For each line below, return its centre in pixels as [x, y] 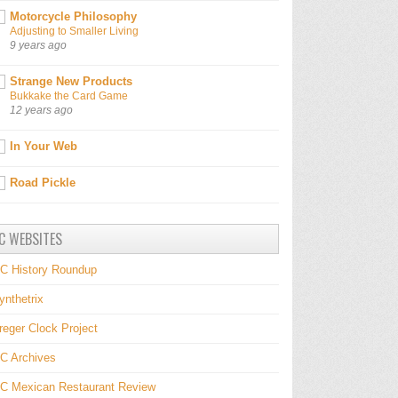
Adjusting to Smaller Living [74, 31]
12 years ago [41, 109]
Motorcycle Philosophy [73, 16]
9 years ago [38, 44]
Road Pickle [43, 182]
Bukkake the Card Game [69, 96]
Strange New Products [71, 81]
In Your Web [44, 146]
